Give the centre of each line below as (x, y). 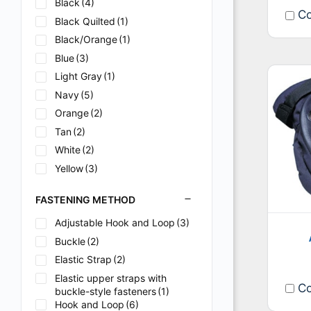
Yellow (69, 168)
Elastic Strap (83, 259)
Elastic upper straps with (111, 278)
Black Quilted (85, 21)
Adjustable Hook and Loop (115, 222)
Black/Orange (86, 39)
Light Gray (78, 76)
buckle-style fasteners (106, 291)
